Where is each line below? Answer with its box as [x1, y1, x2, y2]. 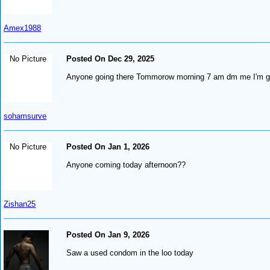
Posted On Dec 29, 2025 [66, 54, 155, 63]
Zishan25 [4, 199, 36, 209]
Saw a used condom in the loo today [66, 248, 194, 257]
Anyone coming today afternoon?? [66, 160, 186, 169]
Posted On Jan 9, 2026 [66, 230, 150, 239]
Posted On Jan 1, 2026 [66, 142, 150, 151]
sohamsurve [4, 111, 47, 121]
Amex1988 [4, 23, 42, 33]
